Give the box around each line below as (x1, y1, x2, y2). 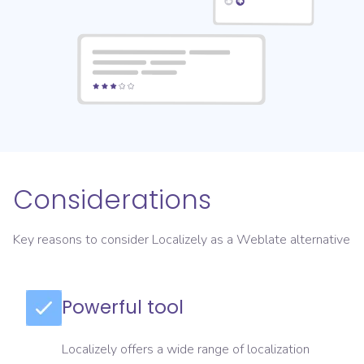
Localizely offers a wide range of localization (62, 340, 310, 359)
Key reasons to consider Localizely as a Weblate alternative (13, 231, 350, 249)
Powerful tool (62, 294, 184, 321)
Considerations (13, 181, 211, 219)
